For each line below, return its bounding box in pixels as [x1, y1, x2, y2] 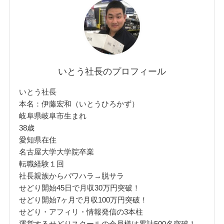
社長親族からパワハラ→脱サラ [19, 171, 124, 180]
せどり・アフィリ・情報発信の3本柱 [19, 207, 143, 216]
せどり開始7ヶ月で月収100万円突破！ [19, 195, 148, 204]
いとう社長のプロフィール [58, 66, 166, 76]
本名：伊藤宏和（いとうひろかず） [19, 99, 139, 108]
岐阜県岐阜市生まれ [19, 111, 87, 120]
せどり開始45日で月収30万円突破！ [19, 183, 140, 192]
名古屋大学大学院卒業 [19, 147, 94, 156]
